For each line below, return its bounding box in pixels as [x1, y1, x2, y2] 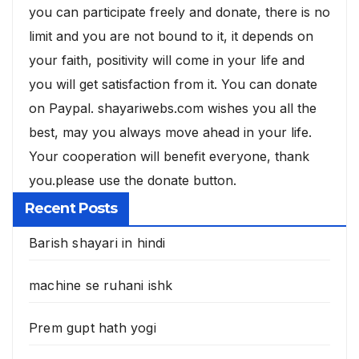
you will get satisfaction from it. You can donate [29, 75, 317, 92]
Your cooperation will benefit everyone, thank [29, 147, 309, 164]
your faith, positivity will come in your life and [29, 51, 305, 68]
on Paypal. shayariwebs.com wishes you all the [29, 99, 317, 116]
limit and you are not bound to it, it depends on [29, 27, 313, 44]
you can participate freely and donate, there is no [29, 3, 330, 20]
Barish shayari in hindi [29, 234, 166, 251]
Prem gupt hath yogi [29, 319, 156, 336]
